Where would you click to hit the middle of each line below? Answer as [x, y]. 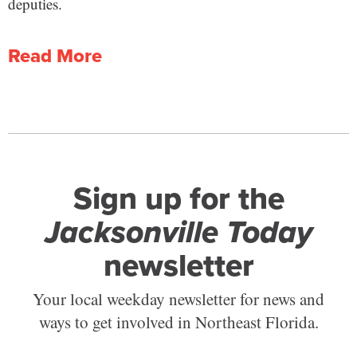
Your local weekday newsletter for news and [178, 299]
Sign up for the [178, 198]
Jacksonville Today [178, 231]
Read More [55, 55]
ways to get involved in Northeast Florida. [178, 322]
